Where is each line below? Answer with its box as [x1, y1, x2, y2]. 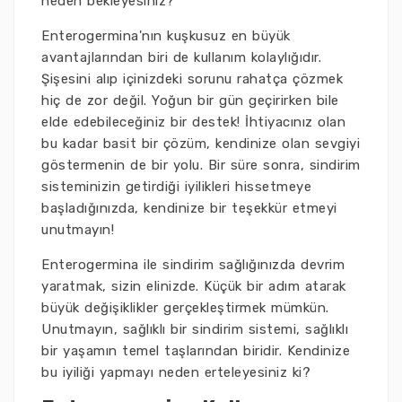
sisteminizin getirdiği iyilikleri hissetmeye [41, 179, 311, 195]
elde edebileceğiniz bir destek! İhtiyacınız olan [41, 114, 345, 130]
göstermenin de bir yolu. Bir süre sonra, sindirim [41, 157, 361, 173]
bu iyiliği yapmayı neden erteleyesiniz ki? [41, 364, 310, 380]
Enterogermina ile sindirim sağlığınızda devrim [41, 257, 345, 273]
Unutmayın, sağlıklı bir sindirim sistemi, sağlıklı [41, 321, 348, 337]
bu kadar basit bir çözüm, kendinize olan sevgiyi [41, 135, 360, 152]
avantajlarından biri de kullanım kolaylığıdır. [41, 49, 321, 66]
